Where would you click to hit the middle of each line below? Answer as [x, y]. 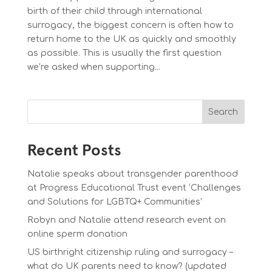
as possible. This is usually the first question [124, 53]
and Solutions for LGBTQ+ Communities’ [114, 202]
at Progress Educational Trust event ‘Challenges [134, 188]
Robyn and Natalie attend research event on [126, 220]
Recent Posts [74, 151]
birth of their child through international [114, 11]
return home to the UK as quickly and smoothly [131, 39]
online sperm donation [77, 234]
